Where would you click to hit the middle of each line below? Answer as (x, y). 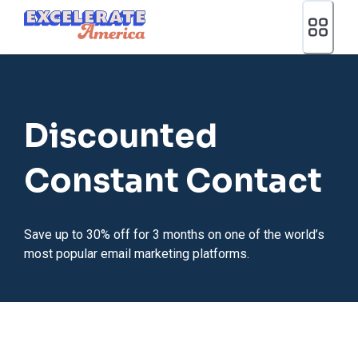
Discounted (121, 136)
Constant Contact (173, 181)
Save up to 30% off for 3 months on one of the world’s (174, 234)
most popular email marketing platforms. (137, 253)
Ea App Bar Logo (70, 18)
